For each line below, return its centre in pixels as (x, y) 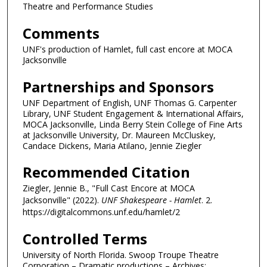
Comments (61, 33)
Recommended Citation (106, 172)
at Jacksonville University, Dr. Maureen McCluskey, (119, 135)
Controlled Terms (85, 238)
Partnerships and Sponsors (118, 86)
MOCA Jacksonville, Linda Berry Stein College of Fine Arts (133, 124)
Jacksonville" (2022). (62, 200)
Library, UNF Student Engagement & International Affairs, (133, 113)
